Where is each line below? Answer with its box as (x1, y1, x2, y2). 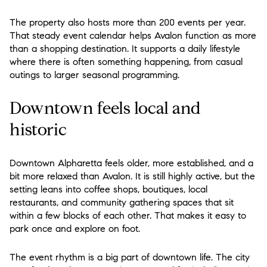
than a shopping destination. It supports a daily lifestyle (10, 43, 240, 55)
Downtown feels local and (10, 98, 201, 119)
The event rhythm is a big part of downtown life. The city (10, 252, 250, 263)
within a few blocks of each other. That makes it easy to (10, 209, 246, 221)
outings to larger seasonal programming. (10, 69, 179, 81)
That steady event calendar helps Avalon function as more (10, 30, 256, 42)
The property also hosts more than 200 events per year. (10, 17, 246, 29)
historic (10, 119, 67, 141)
